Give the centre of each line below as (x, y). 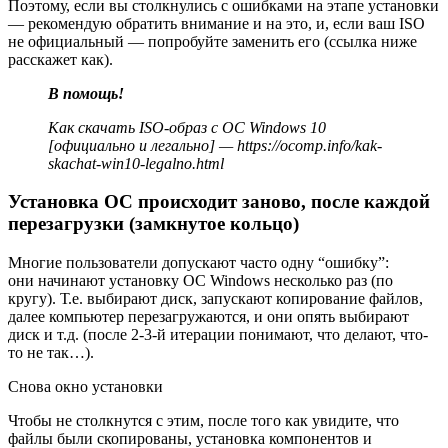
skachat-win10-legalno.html (136, 163)
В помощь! (86, 93)
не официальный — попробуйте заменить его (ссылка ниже (212, 41)
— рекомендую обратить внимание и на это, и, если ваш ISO (216, 23)
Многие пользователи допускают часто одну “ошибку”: (198, 263)
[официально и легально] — (142, 145)
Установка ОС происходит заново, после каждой (219, 202)
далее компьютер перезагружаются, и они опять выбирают (208, 317)
